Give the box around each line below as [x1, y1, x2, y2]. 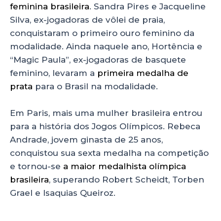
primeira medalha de [97, 68, 188, 78]
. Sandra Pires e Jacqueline [89, 1, 206, 11]
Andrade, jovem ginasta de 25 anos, [10, 134, 163, 145]
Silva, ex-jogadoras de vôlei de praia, [10, 14, 165, 25]
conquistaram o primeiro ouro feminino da [10, 28, 194, 38]
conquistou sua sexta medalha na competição [10, 147, 209, 158]
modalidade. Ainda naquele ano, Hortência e [10, 41, 202, 51]
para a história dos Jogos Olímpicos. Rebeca [10, 121, 200, 131]
